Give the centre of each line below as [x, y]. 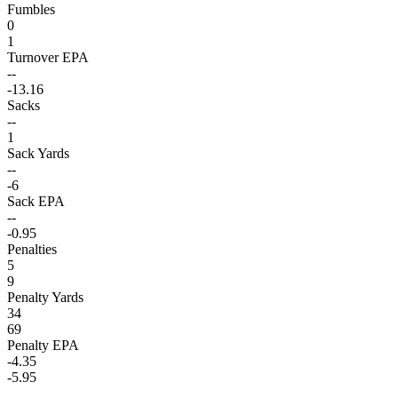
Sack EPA [36, 201]
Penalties [32, 249]
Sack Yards [38, 153]
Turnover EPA [48, 57]
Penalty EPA [43, 345]
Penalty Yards [45, 297]
